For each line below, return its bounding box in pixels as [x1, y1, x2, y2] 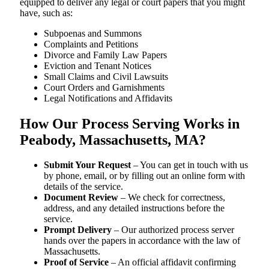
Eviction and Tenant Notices [44, 60, 151, 71]
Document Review [44, 192, 118, 203]
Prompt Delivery [44, 225, 112, 235]
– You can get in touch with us [131, 160, 248, 171]
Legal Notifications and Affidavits [44, 92, 172, 103]
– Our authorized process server [112, 225, 234, 235]
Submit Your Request [44, 160, 131, 171]
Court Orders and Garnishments [44, 82, 165, 92]
